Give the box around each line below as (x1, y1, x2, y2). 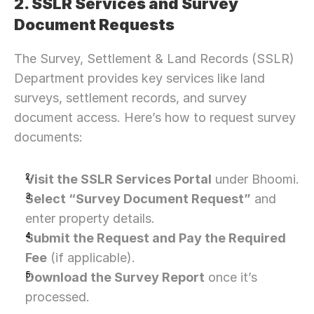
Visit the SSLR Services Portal (25, 172, 212, 186)
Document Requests (14, 15, 175, 34)
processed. (25, 289, 90, 304)
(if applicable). (47, 250, 135, 265)
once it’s (205, 270, 257, 285)
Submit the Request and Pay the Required (25, 231, 286, 245)
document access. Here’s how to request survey (14, 110, 296, 125)
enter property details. (25, 211, 155, 226)
